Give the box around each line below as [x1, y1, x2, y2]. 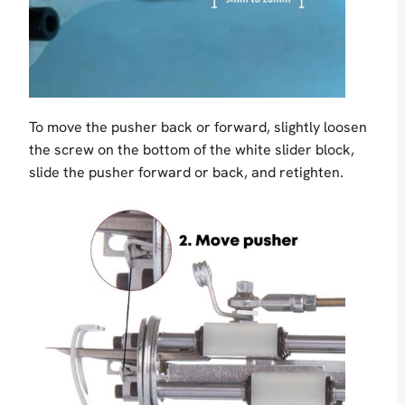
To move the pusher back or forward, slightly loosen [29, 118, 367, 137]
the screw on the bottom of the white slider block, [29, 140, 354, 160]
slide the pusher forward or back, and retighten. [29, 163, 344, 183]
